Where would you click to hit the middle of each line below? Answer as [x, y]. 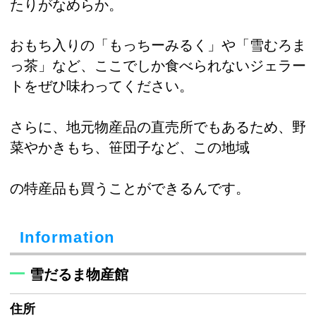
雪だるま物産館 [79, 275]
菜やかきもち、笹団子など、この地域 [130, 147]
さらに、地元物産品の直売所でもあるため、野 [158, 127]
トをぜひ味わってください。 [102, 86]
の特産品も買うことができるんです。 [130, 188]
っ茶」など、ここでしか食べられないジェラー [158, 66]
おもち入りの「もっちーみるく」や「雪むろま [158, 45]
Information [67, 238]
